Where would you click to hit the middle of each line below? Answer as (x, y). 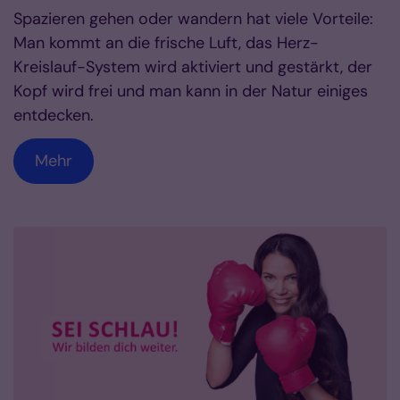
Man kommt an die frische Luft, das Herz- (166, 42)
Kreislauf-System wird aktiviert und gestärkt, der (193, 67)
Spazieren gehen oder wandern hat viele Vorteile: (193, 18)
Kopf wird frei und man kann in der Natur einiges (191, 91)
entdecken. (54, 115)
